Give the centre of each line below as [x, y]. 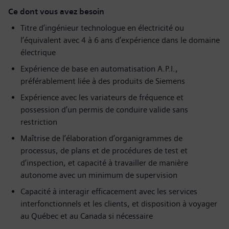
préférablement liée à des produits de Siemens [103, 81]
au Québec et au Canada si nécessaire [87, 216]
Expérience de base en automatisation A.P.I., [99, 69]
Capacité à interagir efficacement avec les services [109, 191]
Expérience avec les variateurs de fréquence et [102, 97]
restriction [39, 122]
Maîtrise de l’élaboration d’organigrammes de [101, 138]
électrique [38, 52]
